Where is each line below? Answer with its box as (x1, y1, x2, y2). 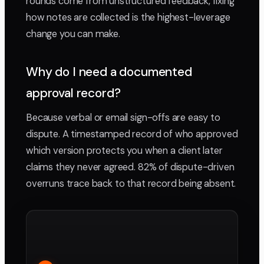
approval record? (26, 85, 121, 102)
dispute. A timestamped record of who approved (26, 128, 238, 141)
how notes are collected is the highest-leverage (26, 11, 230, 24)
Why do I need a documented (26, 64, 192, 81)
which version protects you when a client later (26, 144, 223, 157)
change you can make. (26, 28, 120, 41)
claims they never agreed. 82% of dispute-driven (26, 161, 235, 174)
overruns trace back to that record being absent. (26, 177, 236, 190)
